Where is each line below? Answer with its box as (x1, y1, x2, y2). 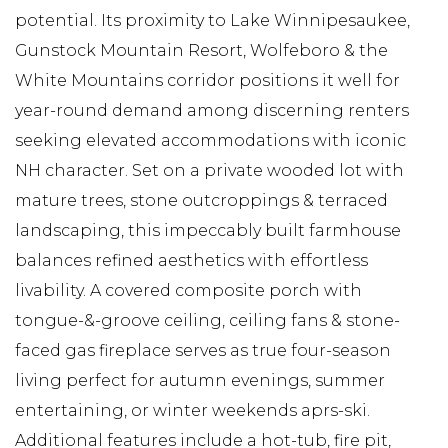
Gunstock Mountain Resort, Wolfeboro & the (15, 40, 388, 60)
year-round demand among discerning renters (15, 100, 409, 120)
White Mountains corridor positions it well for (15, 70, 400, 90)
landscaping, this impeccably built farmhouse (15, 220, 401, 240)
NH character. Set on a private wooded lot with (15, 160, 404, 180)
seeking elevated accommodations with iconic (15, 130, 406, 150)
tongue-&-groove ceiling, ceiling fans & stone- (15, 310, 400, 330)
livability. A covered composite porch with (15, 280, 362, 300)
